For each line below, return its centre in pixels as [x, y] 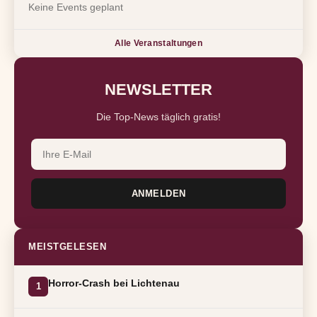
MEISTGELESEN [67, 247]
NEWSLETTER [158, 90]
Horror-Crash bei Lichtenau [114, 283]
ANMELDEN [158, 194]
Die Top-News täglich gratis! [158, 117]
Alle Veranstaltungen [158, 44]
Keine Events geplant [76, 7]
